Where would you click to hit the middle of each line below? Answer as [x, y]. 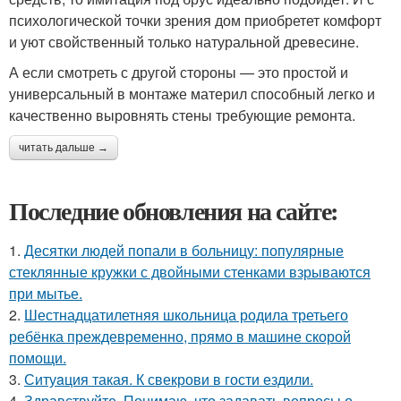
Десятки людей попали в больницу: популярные [184, 250]
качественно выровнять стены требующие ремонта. [182, 115]
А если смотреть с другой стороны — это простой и [179, 72]
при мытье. [46, 293]
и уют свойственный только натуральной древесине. [184, 41]
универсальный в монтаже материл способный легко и [192, 93]
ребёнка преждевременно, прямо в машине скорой [180, 336]
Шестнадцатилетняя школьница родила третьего [186, 314]
